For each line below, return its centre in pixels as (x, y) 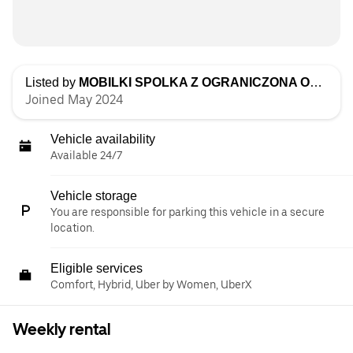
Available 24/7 (86, 156)
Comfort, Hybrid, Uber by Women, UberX (151, 285)
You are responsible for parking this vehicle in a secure (188, 212)
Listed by (52, 83)
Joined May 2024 (74, 100)
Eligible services (97, 269)
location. (72, 228)
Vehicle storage (94, 196)
